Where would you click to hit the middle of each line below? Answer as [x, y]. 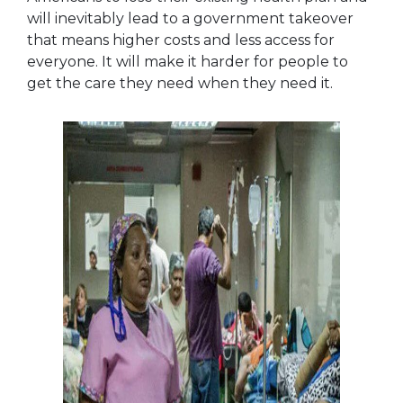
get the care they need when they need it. [179, 83]
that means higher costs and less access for [180, 40]
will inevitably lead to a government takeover [190, 18]
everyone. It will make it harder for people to [187, 61]
